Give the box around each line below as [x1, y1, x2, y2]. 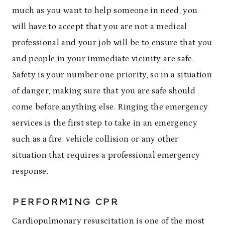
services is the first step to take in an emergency [12, 118, 197, 128]
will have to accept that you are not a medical [12, 21, 187, 32]
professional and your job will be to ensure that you [12, 37, 212, 48]
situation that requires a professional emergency [12, 150, 200, 160]
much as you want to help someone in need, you [12, 5, 198, 16]
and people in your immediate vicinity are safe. [12, 53, 194, 64]
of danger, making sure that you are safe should [12, 85, 195, 96]
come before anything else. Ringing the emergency [12, 101, 208, 112]
